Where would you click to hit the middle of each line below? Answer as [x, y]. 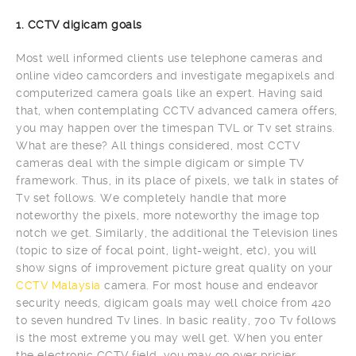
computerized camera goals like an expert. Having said [170, 93]
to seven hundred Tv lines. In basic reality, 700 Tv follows [176, 321]
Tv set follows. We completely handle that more [151, 198]
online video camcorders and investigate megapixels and [175, 76]
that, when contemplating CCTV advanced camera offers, [177, 111]
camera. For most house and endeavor [209, 286]
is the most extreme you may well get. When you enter [169, 338]
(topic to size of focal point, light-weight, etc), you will [166, 251]
